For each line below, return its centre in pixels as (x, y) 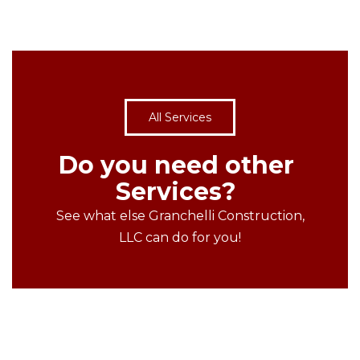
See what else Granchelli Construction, (180, 215)
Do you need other (176, 165)
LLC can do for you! (180, 237)
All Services (180, 117)
